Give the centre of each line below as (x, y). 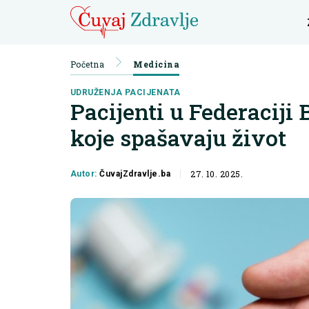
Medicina (157, 64)
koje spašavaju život (178, 138)
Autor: (85, 173)
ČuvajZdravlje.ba (135, 173)
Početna (88, 64)
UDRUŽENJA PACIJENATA (126, 93)
